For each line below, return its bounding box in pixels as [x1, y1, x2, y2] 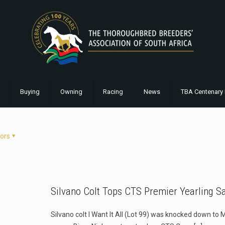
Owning [60, 88, 82, 95]
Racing [102, 88, 123, 95]
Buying [20, 88, 40, 95]
